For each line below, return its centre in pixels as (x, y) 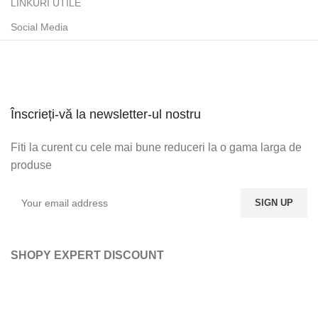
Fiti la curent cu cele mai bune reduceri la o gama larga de (156, 147)
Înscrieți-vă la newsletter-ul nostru (106, 114)
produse (31, 165)
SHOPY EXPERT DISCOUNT (87, 255)
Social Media (39, 27)
